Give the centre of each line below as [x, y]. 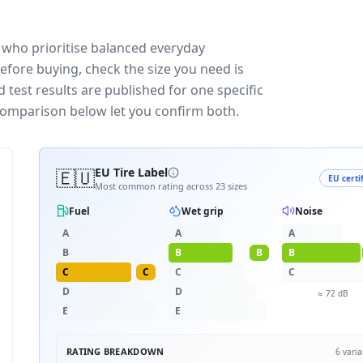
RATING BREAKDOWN [115, 351]
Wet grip [203, 211]
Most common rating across [155, 186]
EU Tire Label [131, 172]
